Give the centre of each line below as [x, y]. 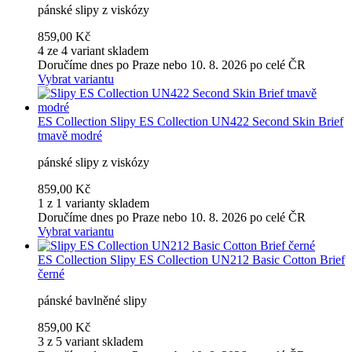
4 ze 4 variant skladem [93, 50]
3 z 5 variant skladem [90, 341]
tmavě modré [70, 135]
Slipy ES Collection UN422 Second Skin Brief [227, 121]
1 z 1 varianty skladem [93, 203]
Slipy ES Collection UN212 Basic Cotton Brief [227, 259]
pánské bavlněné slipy [92, 300]
